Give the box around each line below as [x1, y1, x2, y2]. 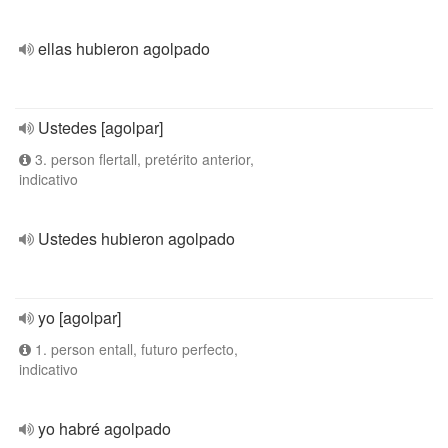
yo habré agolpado [38, 417, 171, 440]
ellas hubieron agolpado [38, 37, 210, 60]
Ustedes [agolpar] [38, 116, 163, 139]
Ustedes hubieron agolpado [38, 227, 235, 250]
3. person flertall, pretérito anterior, [31, 149, 254, 169]
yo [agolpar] [38, 306, 121, 329]
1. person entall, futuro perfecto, [31, 339, 238, 359]
